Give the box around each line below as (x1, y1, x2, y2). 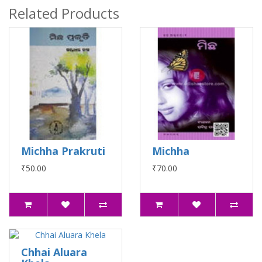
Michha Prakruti (21, 144, 105, 158)
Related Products (9, 4, 119, 23)
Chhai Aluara (21, 245, 87, 259)
